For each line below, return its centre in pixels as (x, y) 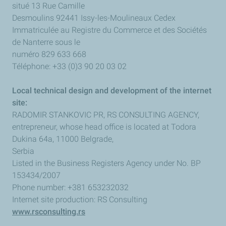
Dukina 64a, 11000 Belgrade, (63, 139)
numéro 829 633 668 (49, 54)
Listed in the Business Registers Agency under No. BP (106, 163)
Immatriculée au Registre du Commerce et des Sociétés (109, 30)
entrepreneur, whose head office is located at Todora (104, 127)
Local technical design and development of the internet (112, 91)
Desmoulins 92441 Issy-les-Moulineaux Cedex (94, 18)
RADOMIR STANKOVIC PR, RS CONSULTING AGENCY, (106, 115)
